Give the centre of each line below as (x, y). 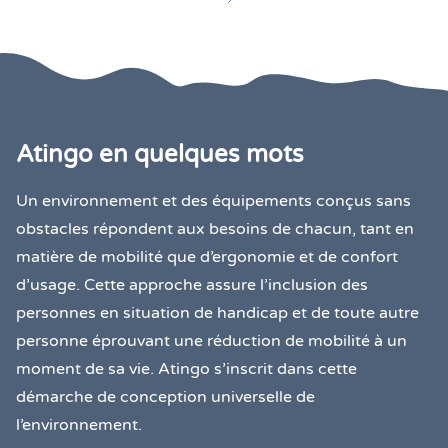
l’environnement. (79, 425)
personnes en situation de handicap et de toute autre (217, 313)
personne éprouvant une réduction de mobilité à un (211, 341)
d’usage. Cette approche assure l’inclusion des (192, 285)
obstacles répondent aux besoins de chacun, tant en (215, 229)
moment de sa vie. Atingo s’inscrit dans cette (186, 369)
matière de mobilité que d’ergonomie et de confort (207, 257)
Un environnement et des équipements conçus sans (213, 201)
